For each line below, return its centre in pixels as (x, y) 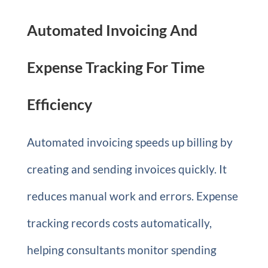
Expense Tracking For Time (115, 67)
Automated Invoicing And (112, 30)
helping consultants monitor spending (121, 250)
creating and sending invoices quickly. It (127, 169)
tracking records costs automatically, (119, 223)
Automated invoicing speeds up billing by (130, 142)
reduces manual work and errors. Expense (132, 196)
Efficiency (59, 104)
